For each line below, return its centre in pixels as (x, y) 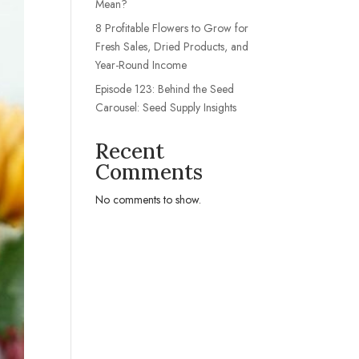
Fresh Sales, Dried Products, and (172, 46)
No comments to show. (149, 199)
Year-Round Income (141, 65)
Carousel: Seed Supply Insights (166, 107)
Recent (130, 151)
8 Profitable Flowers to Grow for (172, 28)
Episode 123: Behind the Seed (165, 89)
